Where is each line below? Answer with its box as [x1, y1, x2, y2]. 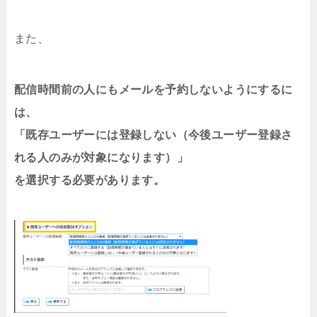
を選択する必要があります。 [14, 174, 166, 187]
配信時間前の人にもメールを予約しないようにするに [14, 83, 293, 96]
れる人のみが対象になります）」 [14, 151, 188, 164]
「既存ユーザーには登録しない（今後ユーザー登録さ [14, 129, 293, 142]
